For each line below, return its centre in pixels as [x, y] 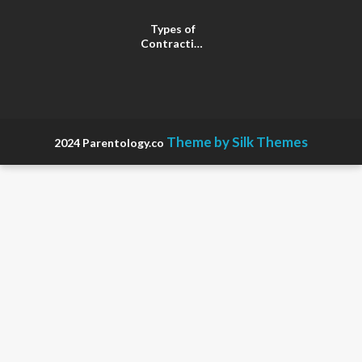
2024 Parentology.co [110, 143]
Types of [173, 29]
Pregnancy [173, 73]
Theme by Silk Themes [237, 142]
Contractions [177, 44]
